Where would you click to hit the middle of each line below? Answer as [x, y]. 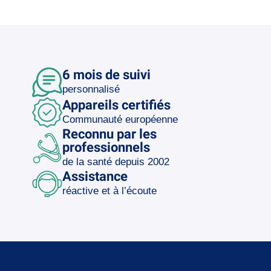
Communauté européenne [120, 119]
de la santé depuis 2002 [116, 162]
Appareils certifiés [116, 105]
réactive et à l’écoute [109, 191]
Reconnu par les [109, 134]
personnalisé [91, 89]
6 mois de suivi [106, 74]
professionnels [106, 147]
